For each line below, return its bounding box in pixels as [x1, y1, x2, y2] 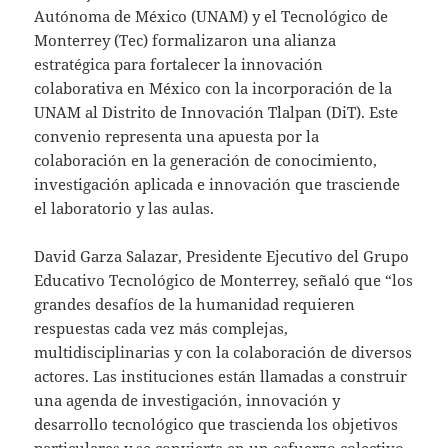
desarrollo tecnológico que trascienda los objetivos [34, 413, 399, 434]
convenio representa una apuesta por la [34, 125, 320, 146]
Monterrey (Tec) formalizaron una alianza [34, 29, 337, 50]
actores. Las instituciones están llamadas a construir [34, 365, 408, 386]
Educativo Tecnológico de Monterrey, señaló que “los [34, 269, 414, 290]
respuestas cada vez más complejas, [34, 317, 289, 338]
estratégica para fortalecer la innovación [34, 53, 324, 74]
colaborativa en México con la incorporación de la [34, 77, 393, 98]
